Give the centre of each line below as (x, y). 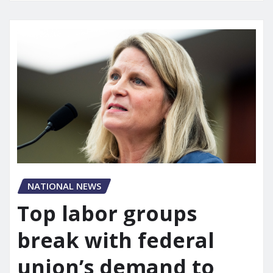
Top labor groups (107, 213)
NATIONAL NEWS (64, 186)
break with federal (116, 240)
